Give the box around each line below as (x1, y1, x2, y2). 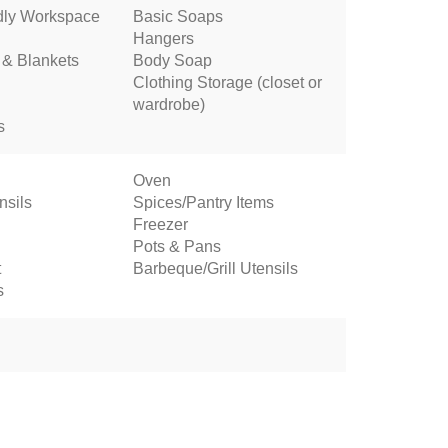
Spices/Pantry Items (132, 194, 274, 211)
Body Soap (132, 52, 212, 69)
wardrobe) (132, 96, 205, 113)
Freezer (132, 216, 188, 233)
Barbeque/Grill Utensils (132, 260, 298, 277)
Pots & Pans (132, 238, 221, 255)
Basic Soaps (132, 8, 223, 25)
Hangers (132, 30, 194, 47)
